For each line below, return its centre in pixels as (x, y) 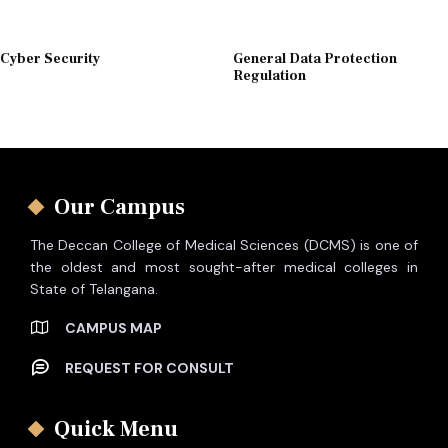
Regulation (269, 75)
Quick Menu (116, 428)
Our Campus (119, 206)
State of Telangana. (94, 288)
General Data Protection (314, 58)
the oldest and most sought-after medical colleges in (224, 266)
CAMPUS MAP (113, 327)
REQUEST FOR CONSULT (149, 367)
